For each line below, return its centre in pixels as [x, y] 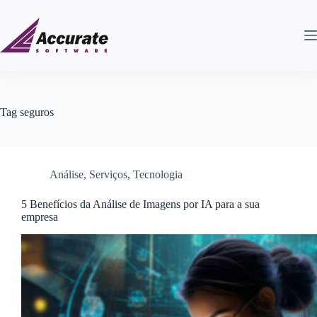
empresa [40, 217]
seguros [35, 112]
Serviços [108, 174]
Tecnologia [158, 174]
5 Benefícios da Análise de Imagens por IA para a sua [140, 204]
